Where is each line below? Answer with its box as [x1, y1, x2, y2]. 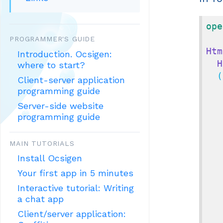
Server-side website [17, 100, 104, 111]
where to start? [17, 59, 86, 70]
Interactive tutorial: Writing [17, 183, 134, 193]
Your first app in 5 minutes [17, 168, 134, 179]
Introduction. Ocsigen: [17, 48, 112, 59]
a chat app [17, 194, 64, 204]
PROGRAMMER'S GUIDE [9, 35, 96, 43]
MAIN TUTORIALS [9, 139, 75, 147]
